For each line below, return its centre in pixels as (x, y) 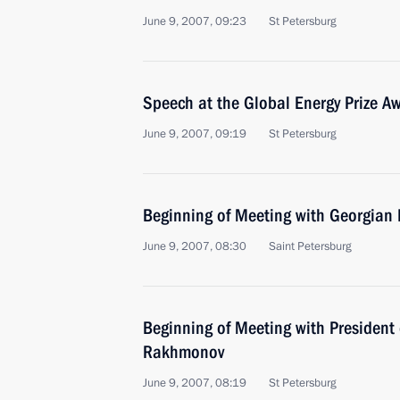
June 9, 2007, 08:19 (195, 383)
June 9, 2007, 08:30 (195, 246)
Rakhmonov (183, 352)
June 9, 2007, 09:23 (195, 21)
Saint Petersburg (310, 246)
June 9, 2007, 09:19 (195, 134)
